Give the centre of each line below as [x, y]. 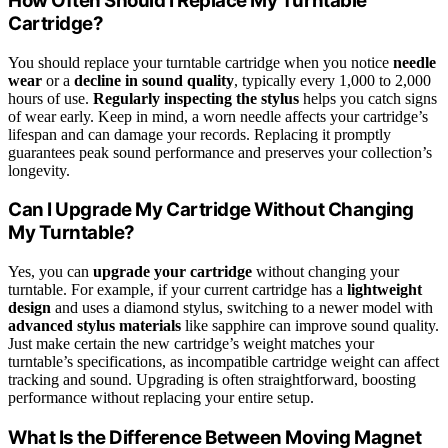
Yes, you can [50, 272]
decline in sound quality [154, 80]
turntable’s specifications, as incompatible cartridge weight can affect [223, 362]
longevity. [39, 170]
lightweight [384, 290]
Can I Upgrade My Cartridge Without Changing [211, 210]
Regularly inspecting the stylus [196, 98]
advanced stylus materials [94, 326]
